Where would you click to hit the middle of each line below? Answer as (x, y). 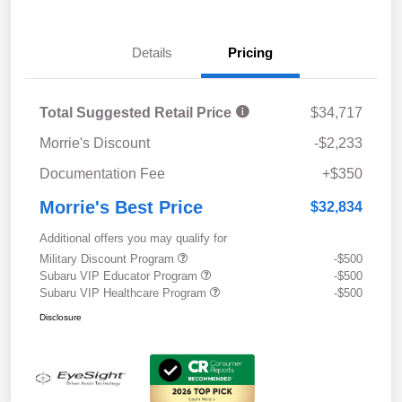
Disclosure (61, 317)
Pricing (250, 52)
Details (152, 52)
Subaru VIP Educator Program (120, 275)
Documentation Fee (102, 173)
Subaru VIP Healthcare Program (125, 293)
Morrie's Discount (95, 143)
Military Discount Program (109, 258)
